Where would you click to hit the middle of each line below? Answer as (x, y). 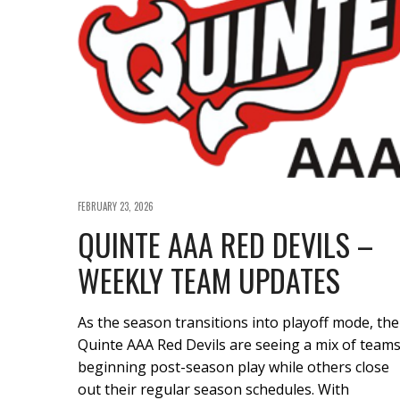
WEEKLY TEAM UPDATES (209, 279)
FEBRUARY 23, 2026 (116, 206)
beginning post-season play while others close (233, 367)
